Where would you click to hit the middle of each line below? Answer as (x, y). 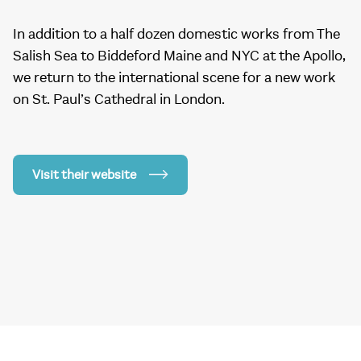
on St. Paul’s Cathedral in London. (119, 100)
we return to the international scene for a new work (174, 78)
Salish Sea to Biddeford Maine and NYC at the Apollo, (179, 56)
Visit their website (84, 175)
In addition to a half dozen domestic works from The (176, 35)
